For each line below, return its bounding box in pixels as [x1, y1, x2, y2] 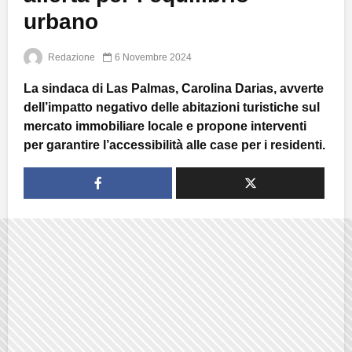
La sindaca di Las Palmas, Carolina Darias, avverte [24, 81, 324, 95]
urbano [24, 9, 98, 34]
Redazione [46, 51, 95, 63]
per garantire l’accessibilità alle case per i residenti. [24, 137, 325, 152]
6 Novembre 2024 [115, 51, 192, 63]
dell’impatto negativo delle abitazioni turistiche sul [24, 100, 320, 114]
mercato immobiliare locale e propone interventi [24, 119, 306, 133]
